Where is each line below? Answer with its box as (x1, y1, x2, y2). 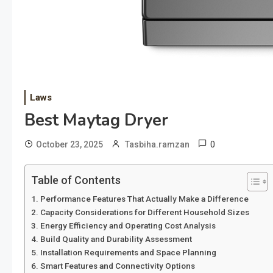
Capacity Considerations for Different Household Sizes (40, 207, 249, 217)
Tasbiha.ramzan (125, 140, 190, 149)
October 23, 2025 (36, 140, 103, 149)
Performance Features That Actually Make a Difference (40, 194, 249, 204)
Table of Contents (31, 174, 121, 187)
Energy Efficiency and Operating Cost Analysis (40, 221, 216, 230)
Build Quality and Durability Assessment (40, 234, 192, 244)
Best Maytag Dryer (24, 109, 168, 132)
